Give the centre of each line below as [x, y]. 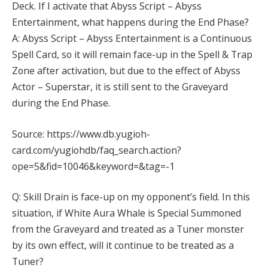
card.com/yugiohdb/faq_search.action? [97, 150]
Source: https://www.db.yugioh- [81, 134]
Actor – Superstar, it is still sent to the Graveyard [120, 87]
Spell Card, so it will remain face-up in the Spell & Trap [132, 55]
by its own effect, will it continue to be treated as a [123, 246]
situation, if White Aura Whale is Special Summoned [127, 213]
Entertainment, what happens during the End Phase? [130, 22]
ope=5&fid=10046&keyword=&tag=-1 [93, 166]
